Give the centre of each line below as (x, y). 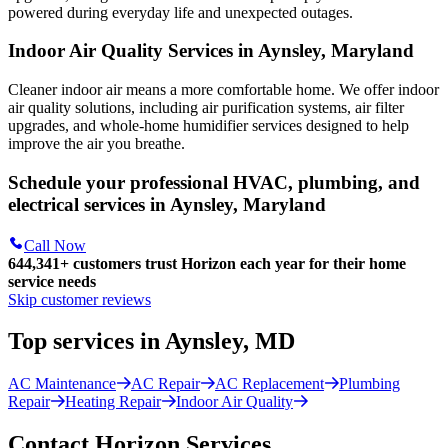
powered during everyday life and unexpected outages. (180, 12)
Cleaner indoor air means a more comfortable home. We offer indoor (223, 90)
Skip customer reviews (79, 299)
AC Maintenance (62, 384)
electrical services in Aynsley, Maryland (167, 204)
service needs (52, 281)
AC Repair (165, 384)
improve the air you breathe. (96, 144)
